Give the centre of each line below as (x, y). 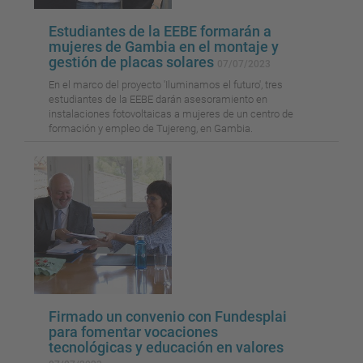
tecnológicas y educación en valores (166, 348)
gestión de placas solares (133, 62)
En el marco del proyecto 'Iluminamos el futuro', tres (166, 85)
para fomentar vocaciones (133, 332)
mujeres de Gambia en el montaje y (164, 47)
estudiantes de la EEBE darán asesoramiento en (158, 100)
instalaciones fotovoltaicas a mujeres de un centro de (171, 114)
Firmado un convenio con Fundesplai (168, 317)
